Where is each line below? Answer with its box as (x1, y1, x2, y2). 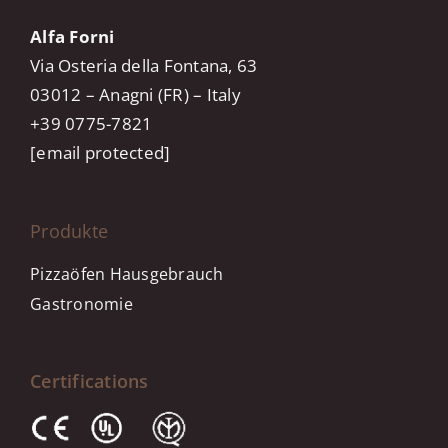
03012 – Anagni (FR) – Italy (30, 82, 241, 106)
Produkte (30, 218, 109, 243)
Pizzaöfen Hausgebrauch (30, 262, 224, 285)
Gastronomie (30, 292, 133, 315)
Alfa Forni (30, 24, 115, 48)
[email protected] (30, 140, 171, 164)
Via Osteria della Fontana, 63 (30, 53, 258, 77)
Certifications (30, 368, 149, 393)
